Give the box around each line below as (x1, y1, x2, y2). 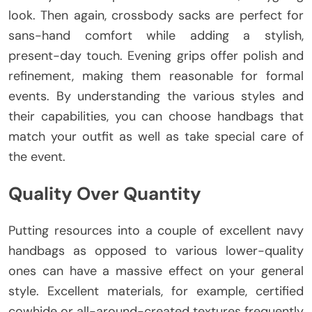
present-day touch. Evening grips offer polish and (8, 47, 304, 64)
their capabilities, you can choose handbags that (8, 107, 304, 125)
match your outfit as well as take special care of (8, 127, 304, 145)
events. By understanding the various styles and (8, 87, 304, 104)
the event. (8, 148, 65, 165)
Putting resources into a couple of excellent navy (8, 221, 304, 239)
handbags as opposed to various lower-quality (8, 242, 304, 259)
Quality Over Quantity (8, 182, 201, 206)
